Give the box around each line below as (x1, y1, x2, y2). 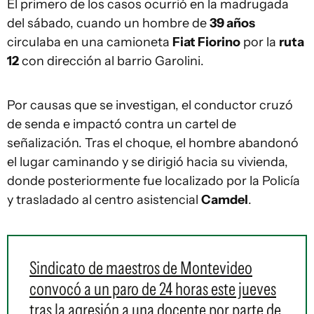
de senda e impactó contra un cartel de (7, 116, 236, 132)
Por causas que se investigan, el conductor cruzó (7, 97, 293, 113)
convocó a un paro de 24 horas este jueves (29, 278, 276, 299)
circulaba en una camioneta (7, 34, 172, 50)
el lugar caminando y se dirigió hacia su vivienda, (7, 154, 288, 170)
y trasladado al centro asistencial (7, 192, 201, 207)
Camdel (201, 192, 248, 207)
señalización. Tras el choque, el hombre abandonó (7, 135, 299, 151)
